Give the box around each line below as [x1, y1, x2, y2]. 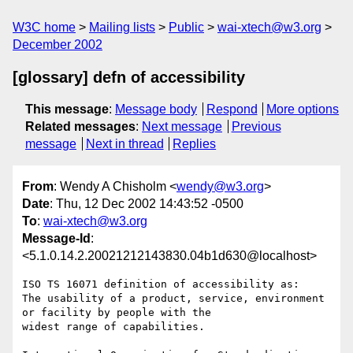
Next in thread [85, 137, 164, 150]
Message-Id [22, 232, 91, 246]
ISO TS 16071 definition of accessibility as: [22, 278, 299, 291]
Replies [173, 137, 217, 150]
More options [266, 102, 340, 116]
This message [25, 102, 109, 116]
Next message [142, 120, 222, 133]
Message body [115, 102, 197, 116]
